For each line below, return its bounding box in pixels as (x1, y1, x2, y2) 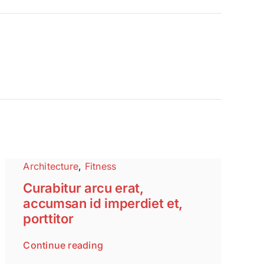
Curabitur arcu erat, (23, 180, 144, 196)
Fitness (84, 160, 117, 173)
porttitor (23, 211, 74, 227)
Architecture (23, 160, 79, 173)
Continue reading (23, 239, 104, 252)
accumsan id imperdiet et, (23, 196, 183, 212)
